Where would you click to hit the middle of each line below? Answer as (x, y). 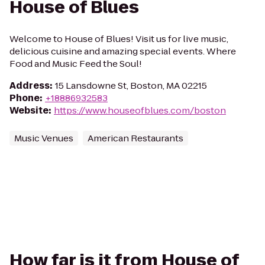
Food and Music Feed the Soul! (76, 64)
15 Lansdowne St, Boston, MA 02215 (131, 85)
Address (30, 85)
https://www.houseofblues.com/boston (140, 110)
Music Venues (44, 138)
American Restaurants (135, 138)
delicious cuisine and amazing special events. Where (123, 51)
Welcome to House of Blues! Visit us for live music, (119, 39)
